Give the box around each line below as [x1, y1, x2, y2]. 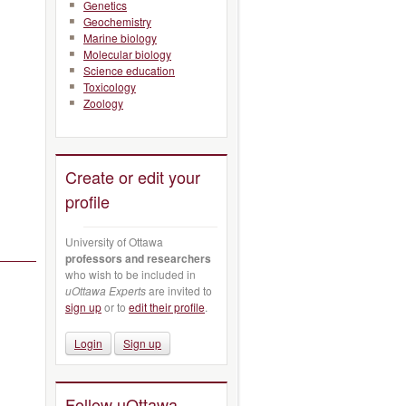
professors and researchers [65, 249, 211, 266]
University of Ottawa [65, 233, 163, 249]
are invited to [146, 282, 212, 298]
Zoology [83, 95, 123, 111]
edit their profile [129, 298, 205, 314]
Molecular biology [83, 46, 171, 62]
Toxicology [83, 79, 136, 94]
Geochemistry [83, 14, 151, 29]
